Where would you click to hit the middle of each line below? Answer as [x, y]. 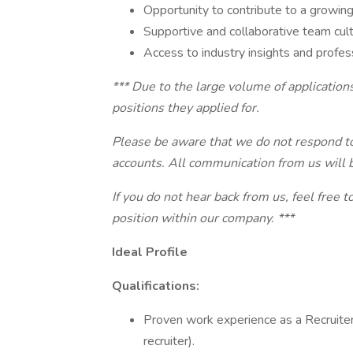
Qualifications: [156, 286]
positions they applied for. [186, 108]
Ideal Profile [150, 252]
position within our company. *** [203, 218]
